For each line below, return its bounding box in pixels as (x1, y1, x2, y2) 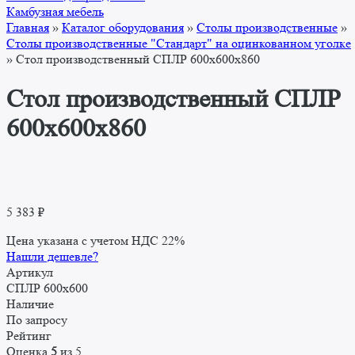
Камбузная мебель (6, 4, 104, 20)
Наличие (6, 296, 54, 312)
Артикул (6, 265, 53, 281)
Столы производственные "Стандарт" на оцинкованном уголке (6, 36, 351, 52)
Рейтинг (6, 328, 52, 344)
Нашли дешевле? (6, 249, 98, 265)
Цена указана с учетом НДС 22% (6, 233, 185, 249)
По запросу (6, 312, 67, 328)
